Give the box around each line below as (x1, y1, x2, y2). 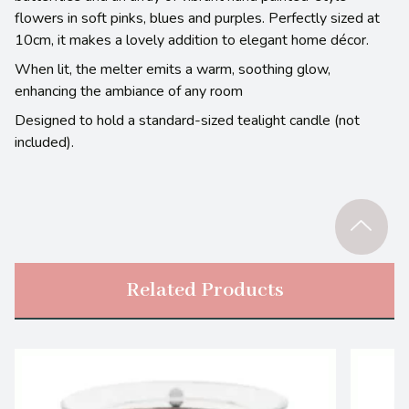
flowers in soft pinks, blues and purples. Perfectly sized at (15, 7, 380, 28)
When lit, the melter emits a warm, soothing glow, (15, 58, 330, 79)
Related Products (125, 277, 284, 303)
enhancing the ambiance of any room (15, 80, 243, 101)
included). (15, 131, 74, 152)
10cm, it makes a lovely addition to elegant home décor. (15, 29, 369, 50)
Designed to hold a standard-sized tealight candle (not (15, 110, 360, 131)
